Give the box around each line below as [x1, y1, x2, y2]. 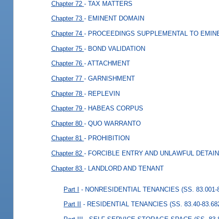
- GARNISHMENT [84, 74, 135, 82]
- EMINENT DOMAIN [84, 15, 144, 22]
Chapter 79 [51, 104, 84, 112]
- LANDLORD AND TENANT [84, 164, 164, 172]
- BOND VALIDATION [84, 44, 145, 52]
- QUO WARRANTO [84, 119, 141, 127]
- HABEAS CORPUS [84, 104, 143, 112]
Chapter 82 [51, 149, 84, 157]
